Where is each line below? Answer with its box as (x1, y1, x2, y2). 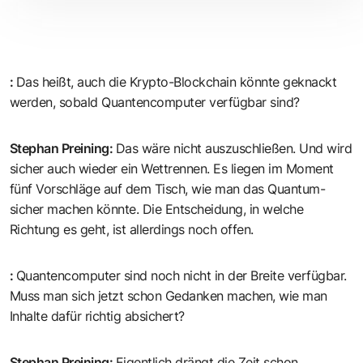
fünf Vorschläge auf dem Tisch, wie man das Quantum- (10, 181, 326, 198)
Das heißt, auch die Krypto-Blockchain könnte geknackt (16, 74, 337, 91)
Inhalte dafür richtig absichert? (10, 308, 185, 325)
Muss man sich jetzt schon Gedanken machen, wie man (10, 288, 327, 305)
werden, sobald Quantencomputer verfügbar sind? (10, 94, 300, 111)
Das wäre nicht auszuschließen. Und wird (116, 140, 352, 157)
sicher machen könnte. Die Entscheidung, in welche (10, 201, 304, 218)
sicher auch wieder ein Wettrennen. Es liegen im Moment (10, 160, 334, 177)
